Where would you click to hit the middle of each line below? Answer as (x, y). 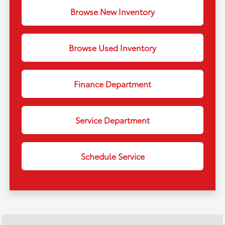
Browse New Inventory (113, 12)
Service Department (113, 120)
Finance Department (113, 84)
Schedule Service (113, 156)
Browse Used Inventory (113, 48)
